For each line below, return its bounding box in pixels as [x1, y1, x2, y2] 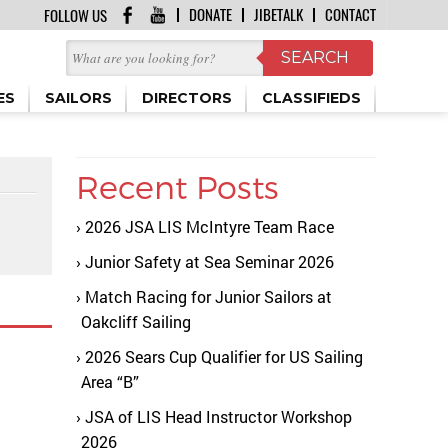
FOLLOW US [44, 6, 107, 26]
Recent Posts [76, 167, 279, 205]
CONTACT [325, 5, 376, 25]
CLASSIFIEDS [262, 89, 361, 107]
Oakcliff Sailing [81, 311, 191, 332]
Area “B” [81, 371, 139, 392]
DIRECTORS [142, 89, 232, 107]
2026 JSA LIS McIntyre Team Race [85, 216, 334, 237]
